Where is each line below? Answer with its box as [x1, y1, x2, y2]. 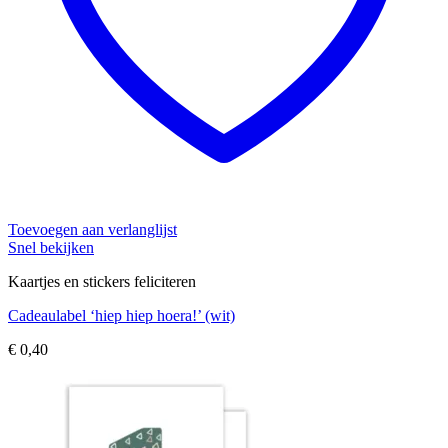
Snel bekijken [8, 239, 94, 257]
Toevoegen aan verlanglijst [8, 221, 177, 239]
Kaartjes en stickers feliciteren [8, 273, 196, 291]
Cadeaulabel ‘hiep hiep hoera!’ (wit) [8, 307, 235, 325]
